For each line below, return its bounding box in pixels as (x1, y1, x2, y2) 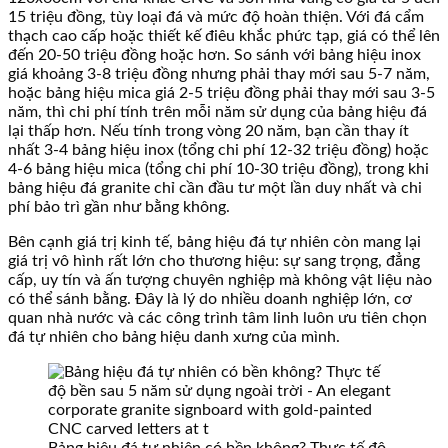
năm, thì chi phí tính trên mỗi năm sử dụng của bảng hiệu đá (8, 104, 427, 121)
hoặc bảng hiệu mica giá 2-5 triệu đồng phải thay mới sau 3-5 (8, 85, 435, 102)
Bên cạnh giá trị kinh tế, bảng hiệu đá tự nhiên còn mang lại (8, 234, 421, 251)
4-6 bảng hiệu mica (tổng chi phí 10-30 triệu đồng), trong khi (8, 161, 429, 178)
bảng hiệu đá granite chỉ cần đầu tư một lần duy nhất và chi (8, 180, 422, 197)
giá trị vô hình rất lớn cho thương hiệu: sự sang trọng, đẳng (8, 253, 420, 270)
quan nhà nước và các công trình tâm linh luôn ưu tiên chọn (8, 310, 427, 327)
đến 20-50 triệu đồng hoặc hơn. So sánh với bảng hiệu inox (8, 47, 421, 64)
